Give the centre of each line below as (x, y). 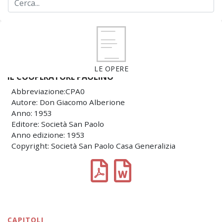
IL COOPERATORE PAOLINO (60, 77)
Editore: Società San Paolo (58, 124)
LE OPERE (111, 68)
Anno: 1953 (32, 113)
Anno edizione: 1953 (48, 135)
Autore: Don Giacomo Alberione (68, 102)
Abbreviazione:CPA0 (48, 91)
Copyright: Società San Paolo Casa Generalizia (93, 146)
